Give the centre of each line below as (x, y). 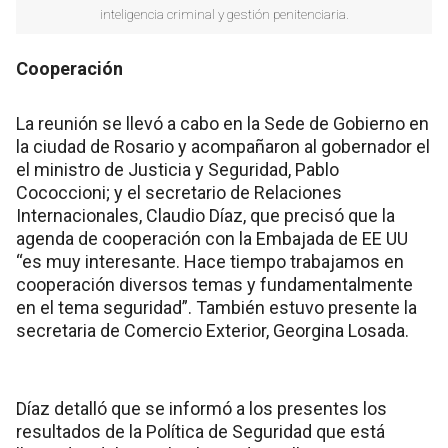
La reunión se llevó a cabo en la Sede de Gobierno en (222, 123)
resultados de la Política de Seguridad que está (200, 431)
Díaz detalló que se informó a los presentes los (201, 408)
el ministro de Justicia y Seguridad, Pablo (177, 169)
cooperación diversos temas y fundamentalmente (214, 284)
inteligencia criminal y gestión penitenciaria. (224, 13)
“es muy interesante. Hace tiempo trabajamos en (210, 261)
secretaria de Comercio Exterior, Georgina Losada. (214, 330)
